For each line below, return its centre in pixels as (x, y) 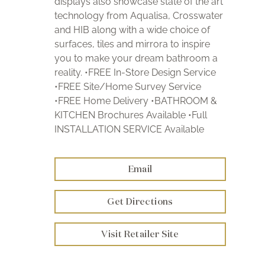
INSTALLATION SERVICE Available (129, 129)
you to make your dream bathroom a (136, 58)
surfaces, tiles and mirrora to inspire (132, 44)
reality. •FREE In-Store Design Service (135, 72)
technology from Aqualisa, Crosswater (139, 16)
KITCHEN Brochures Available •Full (131, 115)
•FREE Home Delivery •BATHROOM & (136, 101)
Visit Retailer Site (140, 234)
